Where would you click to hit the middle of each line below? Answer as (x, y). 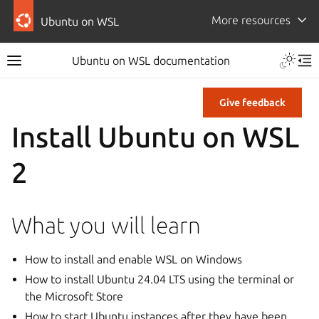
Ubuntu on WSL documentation (151, 61)
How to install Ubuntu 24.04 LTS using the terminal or (160, 279)
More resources (251, 20)
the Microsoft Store (74, 296)
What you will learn (106, 225)
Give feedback (252, 103)
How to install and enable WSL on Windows (134, 259)
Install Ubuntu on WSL (155, 137)
